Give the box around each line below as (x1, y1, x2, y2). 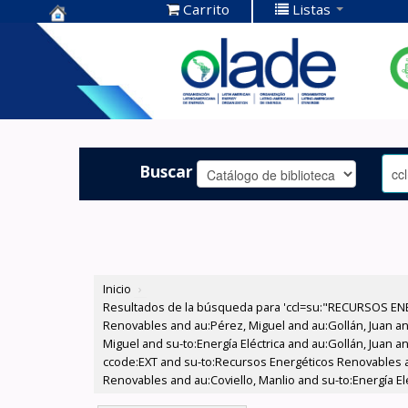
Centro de (49, 24, 134, 48)
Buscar (139, 159, 194, 182)
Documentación (49, 52, 185, 76)
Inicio (103, 280, 132, 298)
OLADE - (49, 80, 118, 105)
